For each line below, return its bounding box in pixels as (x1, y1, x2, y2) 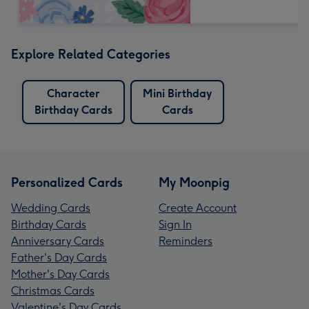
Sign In (159, 217, 192, 231)
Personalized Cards (11, 175, 123, 190)
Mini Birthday (143, 86, 212, 100)
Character (47, 86, 100, 100)
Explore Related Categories (11, 46, 170, 62)
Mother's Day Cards (11, 267, 110, 281)
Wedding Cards (11, 201, 90, 215)
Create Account (159, 201, 237, 215)
